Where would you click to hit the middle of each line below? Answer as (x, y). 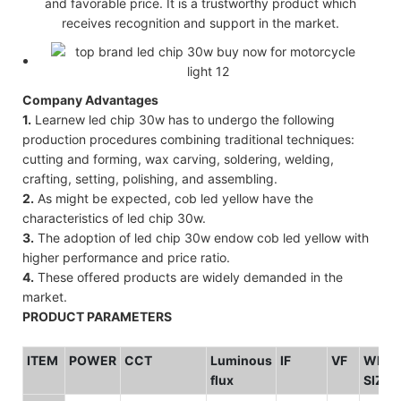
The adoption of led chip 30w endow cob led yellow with (201, 237)
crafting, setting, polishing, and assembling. (150, 178)
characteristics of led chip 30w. (114, 218)
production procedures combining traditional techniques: (188, 139)
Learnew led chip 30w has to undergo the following (183, 119)
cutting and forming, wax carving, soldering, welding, (178, 158)
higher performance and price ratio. (126, 257)
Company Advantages (90, 99)
